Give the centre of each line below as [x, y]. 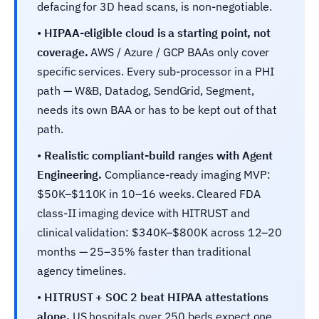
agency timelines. [82, 270]
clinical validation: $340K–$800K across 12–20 [160, 232]
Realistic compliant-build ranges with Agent [158, 155]
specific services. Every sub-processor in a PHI [156, 71]
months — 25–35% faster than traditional [144, 251]
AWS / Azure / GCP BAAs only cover [179, 52]
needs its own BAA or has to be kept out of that [157, 109]
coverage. [63, 52]
